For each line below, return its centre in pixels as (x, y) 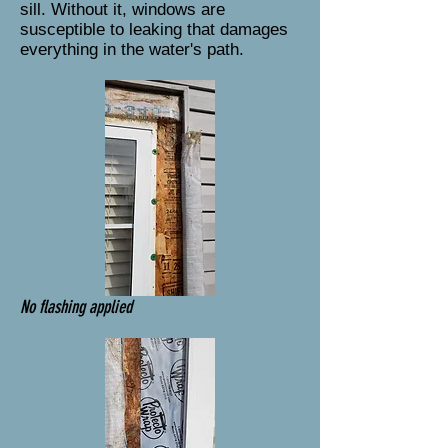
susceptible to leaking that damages (154, 29)
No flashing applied (76, 307)
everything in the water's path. (132, 49)
